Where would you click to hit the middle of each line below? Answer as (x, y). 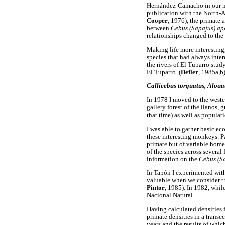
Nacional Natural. (171, 196)
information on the (173, 159)
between (159, 28)
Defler (190, 72)
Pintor (156, 188)
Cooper (157, 21)
